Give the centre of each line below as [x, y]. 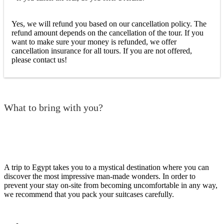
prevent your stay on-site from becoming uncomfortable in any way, [111, 185]
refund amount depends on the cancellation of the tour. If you [107, 32]
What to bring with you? [53, 108]
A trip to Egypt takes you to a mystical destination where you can [106, 167]
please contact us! [39, 59]
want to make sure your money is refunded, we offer [94, 41]
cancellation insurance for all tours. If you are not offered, [102, 50]
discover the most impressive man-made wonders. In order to [100, 176]
